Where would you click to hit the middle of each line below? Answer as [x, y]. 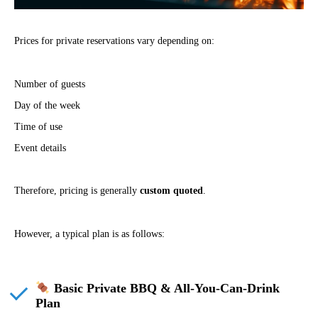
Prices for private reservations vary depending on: [114, 40]
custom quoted [171, 191]
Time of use [38, 126]
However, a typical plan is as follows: [89, 234]
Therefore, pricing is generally [77, 191]
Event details [40, 148]
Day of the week [47, 105]
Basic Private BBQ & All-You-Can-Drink [165, 289]
